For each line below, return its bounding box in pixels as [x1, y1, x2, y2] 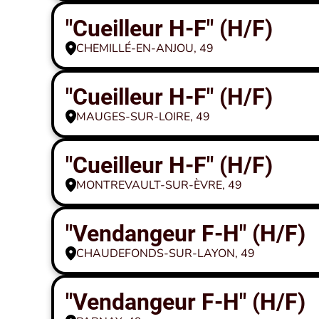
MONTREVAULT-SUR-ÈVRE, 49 [76, 177, 242, 193]
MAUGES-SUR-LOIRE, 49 [76, 109, 210, 125]
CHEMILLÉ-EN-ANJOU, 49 [76, 41, 214, 56]
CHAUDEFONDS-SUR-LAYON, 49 [76, 246, 255, 261]
